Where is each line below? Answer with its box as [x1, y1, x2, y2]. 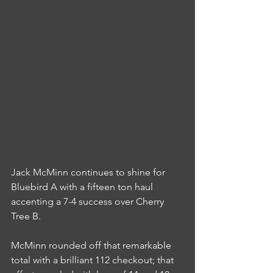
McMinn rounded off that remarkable [11, 239, 174, 252]
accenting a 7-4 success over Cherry [11, 196, 166, 208]
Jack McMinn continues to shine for [11, 166, 168, 179]
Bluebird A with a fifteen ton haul [11, 181, 155, 193]
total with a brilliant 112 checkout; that [11, 254, 176, 266]
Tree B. [11, 210, 41, 222]
